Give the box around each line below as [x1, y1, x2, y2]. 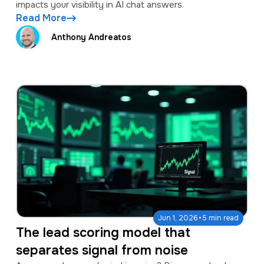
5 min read [202, 213, 239, 223]
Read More [15, 12, 67, 25]
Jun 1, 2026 [158, 213, 199, 223]
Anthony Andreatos [51, 31, 131, 42]
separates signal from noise [15, 242, 188, 259]
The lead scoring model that [15, 224, 190, 241]
